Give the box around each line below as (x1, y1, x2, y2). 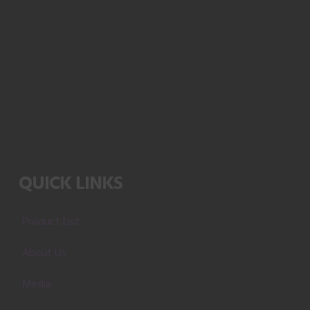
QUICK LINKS (18, 170, 123, 197)
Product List (21, 214, 80, 230)
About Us (21, 244, 66, 260)
